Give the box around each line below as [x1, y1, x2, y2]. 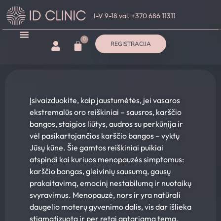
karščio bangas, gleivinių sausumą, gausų [30, 166, 171, 177]
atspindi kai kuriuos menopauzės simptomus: [30, 154, 184, 165]
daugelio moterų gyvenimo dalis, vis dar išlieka [30, 202, 191, 212]
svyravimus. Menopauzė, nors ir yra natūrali [30, 190, 181, 200]
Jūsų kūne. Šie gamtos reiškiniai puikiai [30, 143, 163, 153]
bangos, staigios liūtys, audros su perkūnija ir [30, 119, 183, 129]
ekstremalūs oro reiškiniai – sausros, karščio [30, 107, 182, 117]
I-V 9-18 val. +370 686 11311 [94, 11, 176, 20]
